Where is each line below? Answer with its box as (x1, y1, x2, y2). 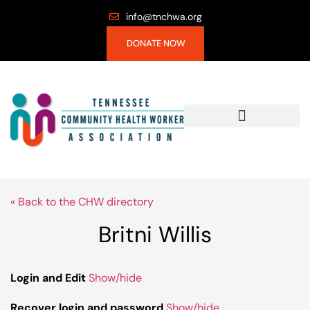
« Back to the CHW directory (10, 194, 154, 209)
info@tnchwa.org (126, 10, 203, 23)
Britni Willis (98, 220, 212, 250)
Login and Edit (10, 271, 86, 286)
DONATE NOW (126, 37, 185, 49)
